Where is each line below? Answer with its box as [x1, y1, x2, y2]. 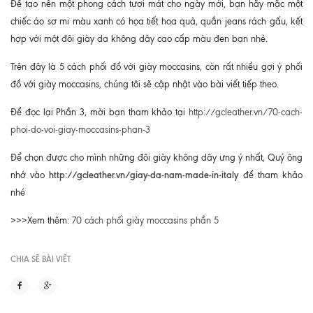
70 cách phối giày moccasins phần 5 [69, 214, 219, 226]
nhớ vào [10, 169, 50, 180]
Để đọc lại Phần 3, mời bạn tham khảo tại [10, 106, 189, 117]
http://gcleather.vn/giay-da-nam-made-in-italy [49, 168, 239, 180]
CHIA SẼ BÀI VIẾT [10, 254, 71, 264]
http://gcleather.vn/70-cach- [189, 106, 303, 117]
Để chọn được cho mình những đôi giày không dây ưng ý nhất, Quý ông [10, 152, 303, 163]
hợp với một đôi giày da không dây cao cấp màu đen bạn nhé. [10, 33, 268, 44]
